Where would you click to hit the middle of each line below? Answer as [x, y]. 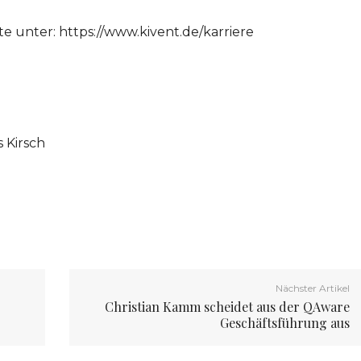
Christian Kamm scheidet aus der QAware [228, 307]
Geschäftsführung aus [285, 323]
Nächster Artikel [313, 288]
